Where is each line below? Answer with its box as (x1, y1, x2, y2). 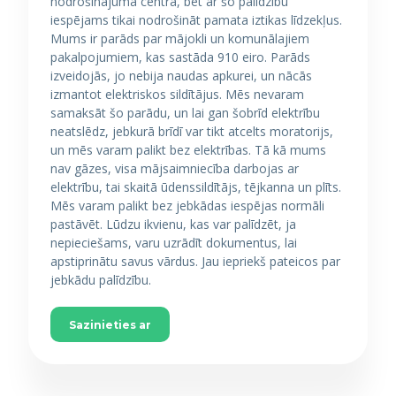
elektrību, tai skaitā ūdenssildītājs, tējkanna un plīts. (50, 179, 341, 195)
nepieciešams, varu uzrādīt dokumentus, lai (50, 234, 297, 251)
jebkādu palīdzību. (50, 271, 151, 288)
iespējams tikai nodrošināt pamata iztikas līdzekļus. (50, 11, 342, 28)
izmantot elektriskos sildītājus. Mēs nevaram (50, 86, 304, 103)
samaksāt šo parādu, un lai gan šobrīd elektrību (50, 104, 320, 121)
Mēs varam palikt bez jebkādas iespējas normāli (50, 197, 324, 214)
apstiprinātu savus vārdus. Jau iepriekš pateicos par (50, 253, 340, 270)
